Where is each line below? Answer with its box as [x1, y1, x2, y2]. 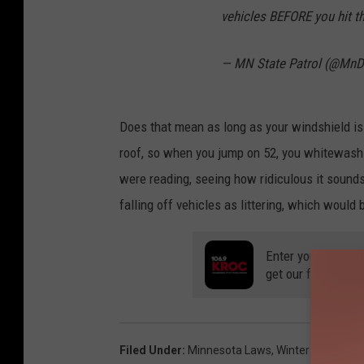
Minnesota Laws [188, 344, 271, 357]
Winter [276, 344, 310, 357]
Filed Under [119, 344, 182, 357]
